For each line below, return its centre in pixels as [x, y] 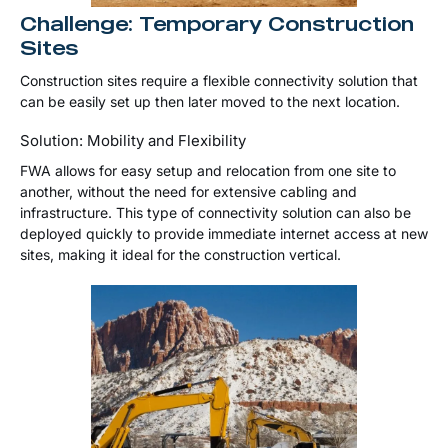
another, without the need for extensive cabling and [188, 192]
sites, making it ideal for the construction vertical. [180, 255]
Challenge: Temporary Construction [217, 24]
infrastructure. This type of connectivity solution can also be [215, 213]
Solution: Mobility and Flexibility [133, 141]
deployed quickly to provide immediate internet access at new [224, 234]
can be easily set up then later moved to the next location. [210, 102]
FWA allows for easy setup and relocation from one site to [208, 171]
